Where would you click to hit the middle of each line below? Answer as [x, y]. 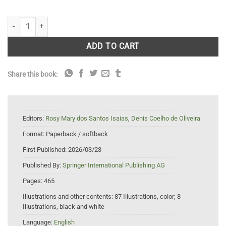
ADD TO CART [113, 46]
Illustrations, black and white [64, 207]
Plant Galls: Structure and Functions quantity [77, 22]
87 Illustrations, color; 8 [148, 197]
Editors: [34, 119]
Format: [34, 134]
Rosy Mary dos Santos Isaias [87, 119]
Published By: [43, 165]
